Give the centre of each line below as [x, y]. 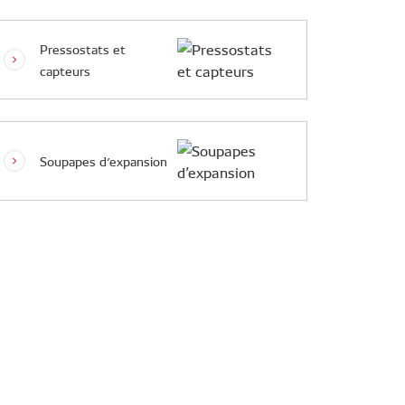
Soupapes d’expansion [104, 161]
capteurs [65, 71]
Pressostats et [83, 49]
